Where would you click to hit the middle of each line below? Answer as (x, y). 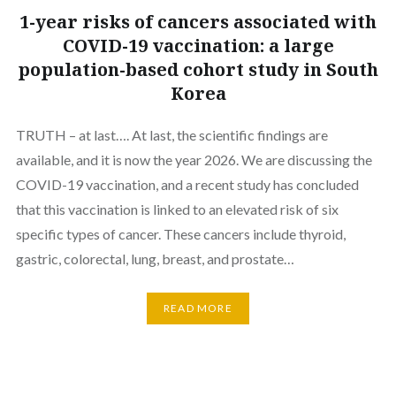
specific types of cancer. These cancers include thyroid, (180, 234)
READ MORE (198, 308)
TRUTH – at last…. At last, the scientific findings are (171, 135)
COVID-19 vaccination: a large (198, 46)
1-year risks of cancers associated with (198, 22)
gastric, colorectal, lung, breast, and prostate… (155, 259)
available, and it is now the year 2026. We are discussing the (194, 160)
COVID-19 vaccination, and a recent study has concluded (187, 184)
